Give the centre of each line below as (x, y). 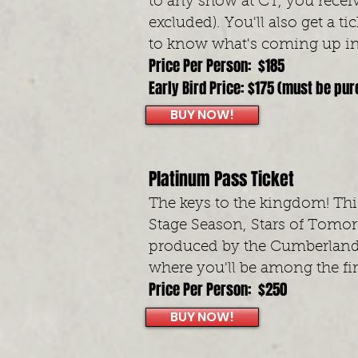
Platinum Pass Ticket (223, 179)
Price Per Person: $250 (218, 289)
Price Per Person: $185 (217, 66)
